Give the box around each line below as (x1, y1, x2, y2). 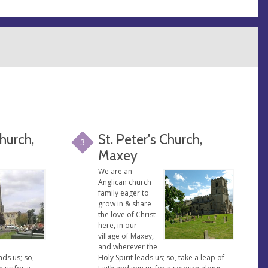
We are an (98, 166, 133, 176)
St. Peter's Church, (98, 130, 203, 148)
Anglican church (98, 176, 152, 187)
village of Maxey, (98, 230, 154, 241)
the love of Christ (98, 209, 156, 220)
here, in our (98, 220, 138, 230)
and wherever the (98, 241, 158, 252)
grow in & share (98, 198, 152, 209)
